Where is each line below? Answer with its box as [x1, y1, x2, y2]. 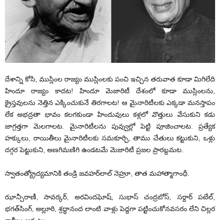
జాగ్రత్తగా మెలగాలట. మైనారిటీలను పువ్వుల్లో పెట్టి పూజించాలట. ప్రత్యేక [5, 122, 215, 131]
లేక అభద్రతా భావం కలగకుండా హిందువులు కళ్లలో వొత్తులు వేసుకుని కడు [5, 110, 215, 119]
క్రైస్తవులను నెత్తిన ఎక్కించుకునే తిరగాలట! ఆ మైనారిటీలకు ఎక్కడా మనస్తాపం [5, 99, 215, 107]
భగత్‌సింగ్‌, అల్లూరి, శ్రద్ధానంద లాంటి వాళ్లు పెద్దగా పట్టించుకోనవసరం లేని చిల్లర [5, 205, 215, 213]
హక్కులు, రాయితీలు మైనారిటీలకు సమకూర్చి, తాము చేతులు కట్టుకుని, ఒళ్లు [5, 134, 215, 142]
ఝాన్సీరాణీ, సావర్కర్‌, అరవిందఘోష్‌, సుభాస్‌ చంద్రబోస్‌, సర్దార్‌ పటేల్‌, [5, 193, 215, 201]
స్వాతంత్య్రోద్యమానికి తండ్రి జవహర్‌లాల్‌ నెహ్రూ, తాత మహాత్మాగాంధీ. [5, 169, 190, 178]
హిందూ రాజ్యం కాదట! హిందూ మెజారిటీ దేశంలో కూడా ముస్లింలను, [5, 87, 215, 95]
